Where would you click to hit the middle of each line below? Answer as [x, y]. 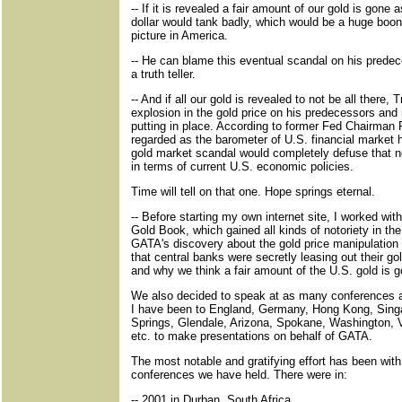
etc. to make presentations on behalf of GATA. [252, 336]
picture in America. [179, 35]
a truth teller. [163, 74]
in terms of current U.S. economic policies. [242, 166]
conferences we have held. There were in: [239, 375]
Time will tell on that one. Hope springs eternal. [253, 192]
